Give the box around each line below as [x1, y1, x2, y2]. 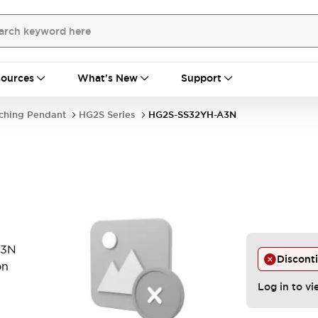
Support [181, 72, 221, 84]
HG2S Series [79, 109, 136, 121]
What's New [77, 72, 138, 84]
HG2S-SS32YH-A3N [148, 109, 236, 121]
